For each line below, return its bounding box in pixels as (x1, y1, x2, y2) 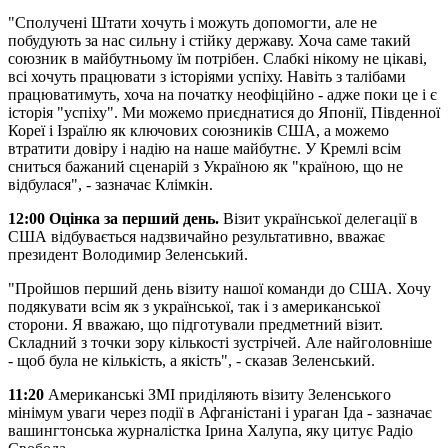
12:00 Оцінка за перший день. (8, 209, 223, 227)
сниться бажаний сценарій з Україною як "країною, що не (8, 157, 403, 175)
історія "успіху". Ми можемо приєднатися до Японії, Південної (8, 103, 440, 121)
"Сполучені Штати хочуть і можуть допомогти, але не (8, 13, 377, 31)
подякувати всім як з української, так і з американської (8, 297, 380, 315)
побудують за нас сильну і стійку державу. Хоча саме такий (8, 31, 411, 49)
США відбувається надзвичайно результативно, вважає (8, 227, 385, 245)
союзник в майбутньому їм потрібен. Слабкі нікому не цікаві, (8, 49, 427, 67)
